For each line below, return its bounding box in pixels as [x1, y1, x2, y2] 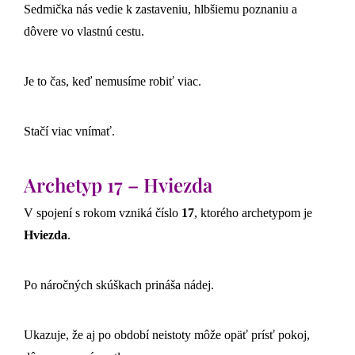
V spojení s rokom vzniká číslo [24, 205, 181, 219]
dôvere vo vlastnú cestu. [24, 25, 144, 39]
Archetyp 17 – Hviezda [24, 172, 212, 198]
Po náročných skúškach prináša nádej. [24, 277, 214, 292]
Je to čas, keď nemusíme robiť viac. [24, 74, 201, 89]
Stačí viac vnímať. [24, 124, 115, 139]
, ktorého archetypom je [194, 205, 312, 219]
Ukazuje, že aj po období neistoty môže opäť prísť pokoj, [24, 327, 310, 342]
